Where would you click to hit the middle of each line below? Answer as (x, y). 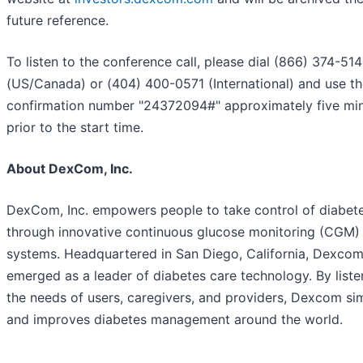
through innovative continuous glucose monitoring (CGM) (183, 231)
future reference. (58, 20)
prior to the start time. (75, 127)
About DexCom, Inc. (70, 168)
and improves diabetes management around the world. (175, 319)
